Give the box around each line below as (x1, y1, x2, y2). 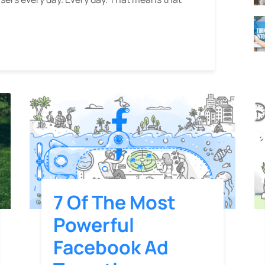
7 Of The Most (53, 189, 176, 215)
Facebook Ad (53, 234, 169, 260)
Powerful (53, 211, 134, 238)
